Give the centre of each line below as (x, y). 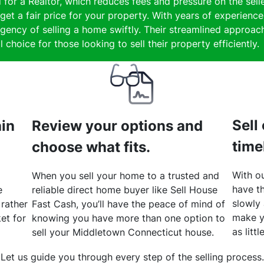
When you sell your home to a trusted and (126, 176)
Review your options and (117, 126)
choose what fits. (91, 147)
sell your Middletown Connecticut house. (123, 232)
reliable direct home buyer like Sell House (125, 190)
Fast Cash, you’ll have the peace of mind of (128, 204)
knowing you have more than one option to (128, 218)
